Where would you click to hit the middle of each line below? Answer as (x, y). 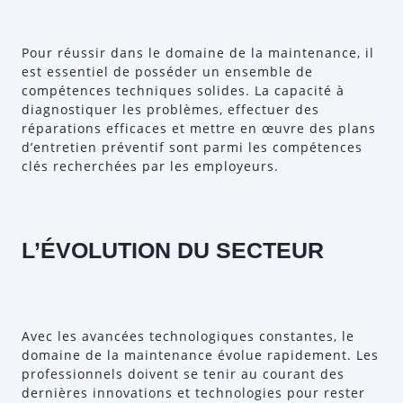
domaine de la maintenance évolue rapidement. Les (200, 355)
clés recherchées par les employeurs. (150, 166)
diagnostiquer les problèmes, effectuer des (170, 109)
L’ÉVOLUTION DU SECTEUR (173, 250)
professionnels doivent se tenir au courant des (183, 374)
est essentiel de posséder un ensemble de (167, 72)
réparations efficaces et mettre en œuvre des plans (199, 128)
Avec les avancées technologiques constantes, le (188, 336)
